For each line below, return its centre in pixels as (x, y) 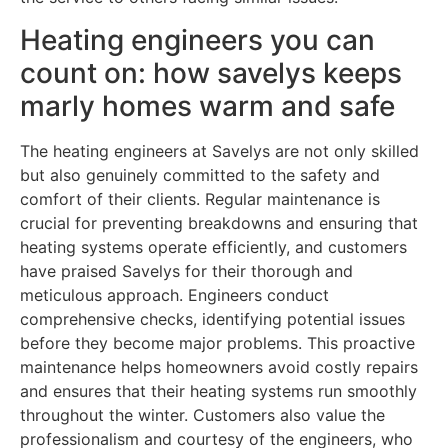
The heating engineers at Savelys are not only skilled (219, 150)
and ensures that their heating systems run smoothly (218, 390)
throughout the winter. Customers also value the (202, 414)
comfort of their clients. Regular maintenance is (200, 198)
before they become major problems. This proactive (217, 342)
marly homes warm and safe (207, 105)
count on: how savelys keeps (211, 72)
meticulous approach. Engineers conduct (174, 294)
